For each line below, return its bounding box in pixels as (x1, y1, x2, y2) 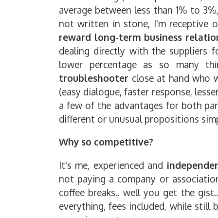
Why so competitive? (59, 136, 153, 148)
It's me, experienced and (59, 159, 167, 171)
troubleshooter (59, 72, 128, 85)
